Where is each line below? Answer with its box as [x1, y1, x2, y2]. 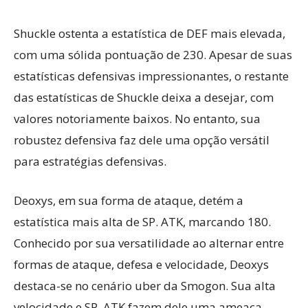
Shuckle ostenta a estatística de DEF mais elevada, [14, 25, 285, 41]
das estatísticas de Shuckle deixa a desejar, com [14, 89, 274, 105]
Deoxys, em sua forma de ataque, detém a [14, 192, 243, 208]
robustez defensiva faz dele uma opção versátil [14, 132, 269, 148]
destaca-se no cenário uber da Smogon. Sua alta [14, 278, 276, 294]
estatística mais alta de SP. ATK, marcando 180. [14, 214, 271, 230]
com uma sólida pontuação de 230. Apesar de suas [14, 47, 292, 63]
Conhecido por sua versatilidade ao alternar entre [14, 235, 284, 251]
